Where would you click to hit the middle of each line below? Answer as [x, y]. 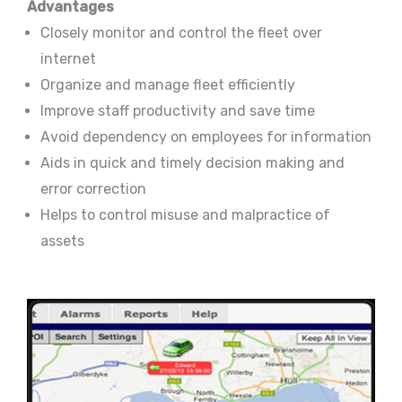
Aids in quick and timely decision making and [192, 163]
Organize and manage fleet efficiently [168, 85]
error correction [93, 189]
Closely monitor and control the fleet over [181, 33]
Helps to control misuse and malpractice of [185, 215]
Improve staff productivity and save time [178, 111]
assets [62, 241]
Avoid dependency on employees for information [206, 137]
